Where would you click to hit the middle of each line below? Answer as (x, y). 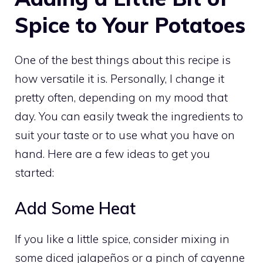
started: (34, 172)
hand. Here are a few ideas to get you (112, 154)
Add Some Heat (75, 208)
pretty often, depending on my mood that (121, 97)
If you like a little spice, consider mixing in (122, 239)
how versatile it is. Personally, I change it (119, 78)
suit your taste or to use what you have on (125, 135)
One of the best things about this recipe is (123, 60)
